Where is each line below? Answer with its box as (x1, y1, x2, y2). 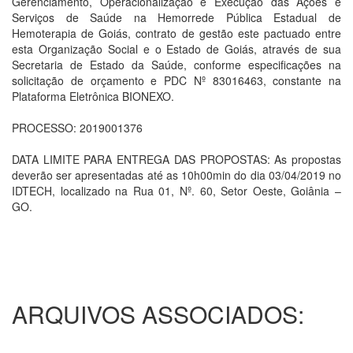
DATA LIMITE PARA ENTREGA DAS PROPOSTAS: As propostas (12, 151, 341, 167)
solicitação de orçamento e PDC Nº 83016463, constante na (12, 72, 341, 88)
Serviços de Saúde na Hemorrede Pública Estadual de (12, 9, 341, 25)
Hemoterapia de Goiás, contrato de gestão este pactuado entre (12, 25, 341, 41)
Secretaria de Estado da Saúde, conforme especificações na (12, 57, 341, 72)
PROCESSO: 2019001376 (12, 120, 143, 136)
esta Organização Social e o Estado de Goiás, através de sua (12, 41, 341, 57)
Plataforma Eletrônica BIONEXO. (12, 88, 174, 104)
